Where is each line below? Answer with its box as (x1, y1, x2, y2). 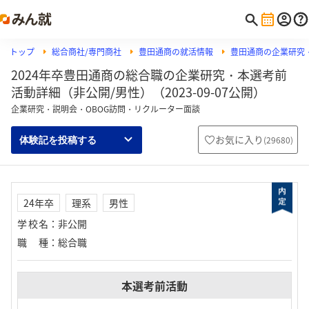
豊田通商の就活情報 (139, 46, 213, 58)
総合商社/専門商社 (52, 46, 121, 58)
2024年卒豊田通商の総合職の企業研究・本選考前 (11, 66, 287, 84)
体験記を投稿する (19, 134, 97, 146)
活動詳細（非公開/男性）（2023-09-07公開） (11, 83, 266, 101)
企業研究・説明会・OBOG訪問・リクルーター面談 (11, 103, 200, 115)
